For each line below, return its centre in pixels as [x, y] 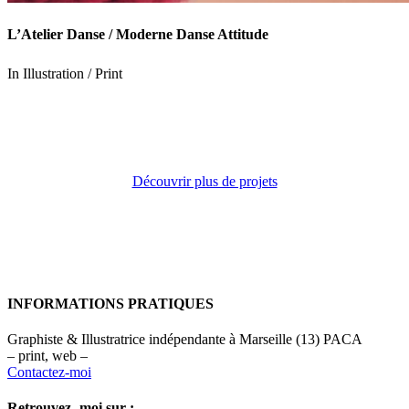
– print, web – [47, 356]
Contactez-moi [49, 372]
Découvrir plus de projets [204, 181]
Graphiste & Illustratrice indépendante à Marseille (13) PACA [185, 340]
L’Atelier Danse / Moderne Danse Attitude [138, 34]
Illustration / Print [73, 73]
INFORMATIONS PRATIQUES [110, 303]
